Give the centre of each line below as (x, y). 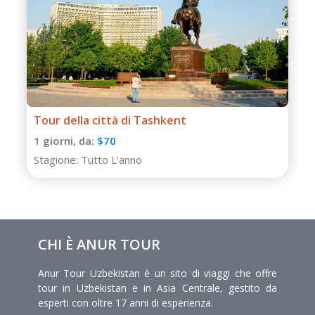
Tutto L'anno (111, 159)
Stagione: (57, 159)
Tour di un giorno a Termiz (106, 120)
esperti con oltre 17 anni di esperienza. (126, 302)
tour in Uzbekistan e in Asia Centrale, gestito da (157, 288)
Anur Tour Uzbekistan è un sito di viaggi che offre (157, 273)
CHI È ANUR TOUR (99, 244)
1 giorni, (56, 140)
